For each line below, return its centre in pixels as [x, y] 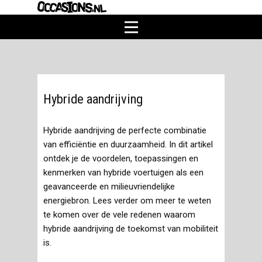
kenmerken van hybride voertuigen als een [123, 173]
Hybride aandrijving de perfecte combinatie [125, 130]
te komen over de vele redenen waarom [119, 215]
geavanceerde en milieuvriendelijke [109, 187]
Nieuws [73, 129]
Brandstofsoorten [71, 89]
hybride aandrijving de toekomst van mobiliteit [131, 229]
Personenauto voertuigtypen [71, 109]
